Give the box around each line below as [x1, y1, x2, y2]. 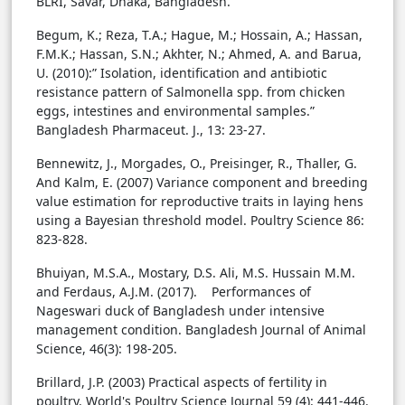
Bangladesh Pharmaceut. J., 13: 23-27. [36, 121, 266, 139]
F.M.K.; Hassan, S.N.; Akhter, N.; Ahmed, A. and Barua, [36, 45, 362, 63]
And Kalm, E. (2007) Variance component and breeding [36, 174, 368, 192]
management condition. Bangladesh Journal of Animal [36, 321, 366, 339]
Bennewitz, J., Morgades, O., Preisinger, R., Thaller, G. [36, 155, 357, 173]
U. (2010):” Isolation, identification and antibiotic [36, 64, 327, 82]
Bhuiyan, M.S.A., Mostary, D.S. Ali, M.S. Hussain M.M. [36, 264, 355, 282]
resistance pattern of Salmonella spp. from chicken [36, 83, 345, 101]
